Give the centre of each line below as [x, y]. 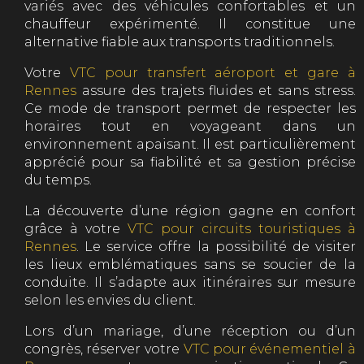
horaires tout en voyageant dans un [190, 126]
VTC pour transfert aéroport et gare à [212, 72]
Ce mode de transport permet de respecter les [190, 108]
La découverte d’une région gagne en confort [190, 210]
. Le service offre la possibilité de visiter [216, 246]
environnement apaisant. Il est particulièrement [190, 144]
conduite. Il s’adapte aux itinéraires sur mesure [190, 282]
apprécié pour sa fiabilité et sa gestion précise [190, 162]
